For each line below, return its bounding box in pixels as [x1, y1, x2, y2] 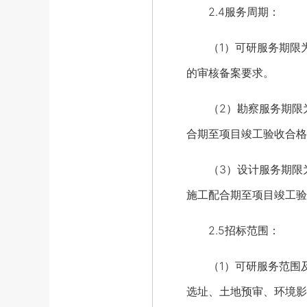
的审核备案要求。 [186, 66, 274, 79]
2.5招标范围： [186, 223, 280, 237]
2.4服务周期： [186, 5, 280, 19]
